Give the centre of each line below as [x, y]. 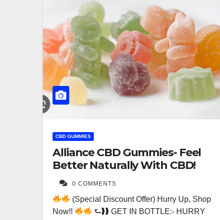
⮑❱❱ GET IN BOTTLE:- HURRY [149, 211]
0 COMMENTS [94, 183]
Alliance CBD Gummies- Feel [127, 152]
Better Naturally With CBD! [124, 165]
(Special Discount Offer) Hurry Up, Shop [141, 199]
